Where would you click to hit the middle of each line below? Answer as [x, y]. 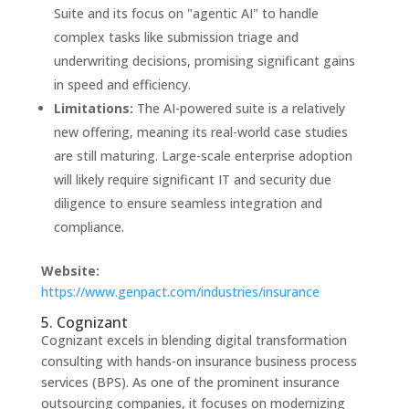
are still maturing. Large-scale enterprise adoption [203, 156]
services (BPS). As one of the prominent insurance [190, 383]
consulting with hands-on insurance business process [199, 362]
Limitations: [93, 109]
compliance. [89, 227]
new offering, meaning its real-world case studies [200, 132]
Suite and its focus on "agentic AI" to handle [186, 14]
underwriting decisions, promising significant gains [204, 61]
